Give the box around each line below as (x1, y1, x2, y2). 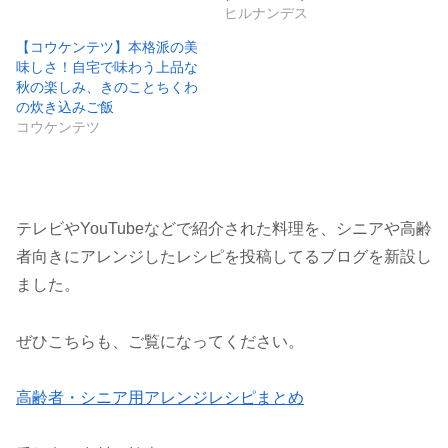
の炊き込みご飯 (16, 98, 114, 115)
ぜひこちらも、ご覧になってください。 (16, 332, 304, 350)
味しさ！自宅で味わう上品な (16, 58, 198, 75)
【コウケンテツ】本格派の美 (16, 38, 198, 55)
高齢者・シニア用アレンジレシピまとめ (16, 389, 304, 407)
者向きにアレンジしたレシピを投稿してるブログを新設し (16, 247, 432, 265)
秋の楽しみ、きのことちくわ (16, 78, 198, 95)
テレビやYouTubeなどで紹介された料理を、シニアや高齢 (16, 219, 432, 237)
